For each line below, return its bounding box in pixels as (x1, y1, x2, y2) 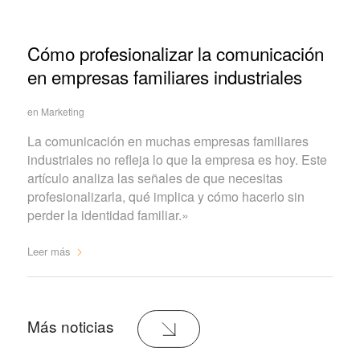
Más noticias (27, 315, 118, 337)
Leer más (27, 243, 71, 260)
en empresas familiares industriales (27, 63, 302, 89)
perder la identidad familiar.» (27, 206, 189, 225)
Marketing (40, 104, 84, 118)
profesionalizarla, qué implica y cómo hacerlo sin (27, 187, 305, 207)
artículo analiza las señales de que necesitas (27, 169, 283, 188)
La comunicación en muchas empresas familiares (27, 132, 309, 151)
